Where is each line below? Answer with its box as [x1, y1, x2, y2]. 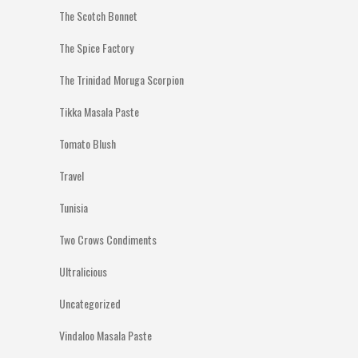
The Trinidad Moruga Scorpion [59, 71, 184, 88]
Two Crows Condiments [59, 231, 157, 248]
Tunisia [59, 199, 88, 216]
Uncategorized [59, 295, 121, 312]
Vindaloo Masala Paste [59, 327, 152, 344]
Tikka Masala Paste [59, 103, 139, 120]
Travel [59, 167, 84, 184]
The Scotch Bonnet [59, 7, 137, 24]
